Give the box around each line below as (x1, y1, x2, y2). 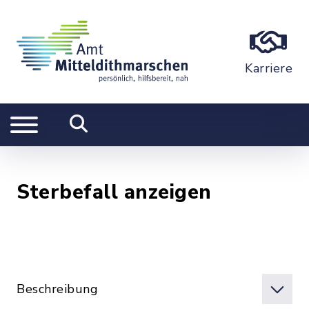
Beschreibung (17, 281, 98, 297)
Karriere (245, 60, 292, 77)
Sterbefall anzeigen (17, 179, 212, 206)
